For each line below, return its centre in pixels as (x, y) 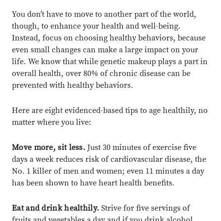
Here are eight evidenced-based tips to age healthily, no (110, 110)
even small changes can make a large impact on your (105, 50)
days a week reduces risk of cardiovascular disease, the (109, 159)
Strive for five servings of (145, 208)
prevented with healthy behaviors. (73, 85)
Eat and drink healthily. (56, 208)
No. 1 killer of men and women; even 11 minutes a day (108, 171)
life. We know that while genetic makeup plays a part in (110, 62)
